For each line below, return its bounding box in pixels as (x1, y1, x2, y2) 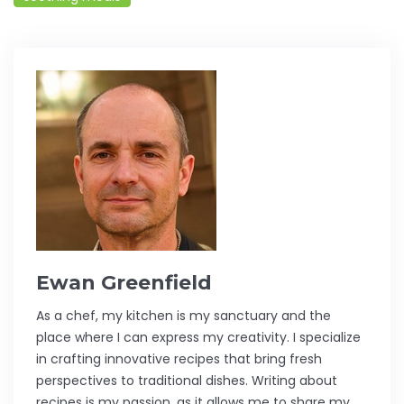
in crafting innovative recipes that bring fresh (36, 350, 322, 369)
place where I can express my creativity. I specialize (36, 328, 361, 347)
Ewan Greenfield (36, 271, 212, 296)
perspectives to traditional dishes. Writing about (36, 372, 337, 390)
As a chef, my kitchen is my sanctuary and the (36, 307, 331, 326)
